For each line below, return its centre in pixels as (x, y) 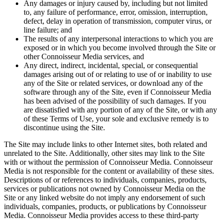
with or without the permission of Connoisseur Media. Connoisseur (108, 162)
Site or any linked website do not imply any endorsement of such (105, 198)
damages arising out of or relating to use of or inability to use (118, 74)
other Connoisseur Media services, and (84, 56)
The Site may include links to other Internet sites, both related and (106, 144)
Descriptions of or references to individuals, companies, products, (105, 180)
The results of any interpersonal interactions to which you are (118, 39)
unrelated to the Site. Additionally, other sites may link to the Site (104, 153)
